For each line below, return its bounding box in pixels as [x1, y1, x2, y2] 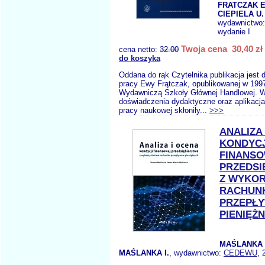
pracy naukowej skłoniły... [119, 106, 209, 115]
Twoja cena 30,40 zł [181, 44, 263, 54]
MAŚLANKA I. [119, 248, 169, 257]
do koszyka [119, 54, 160, 63]
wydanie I [218, 27, 250, 36]
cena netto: [119, 45, 160, 54]
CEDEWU [224, 248, 257, 257]
